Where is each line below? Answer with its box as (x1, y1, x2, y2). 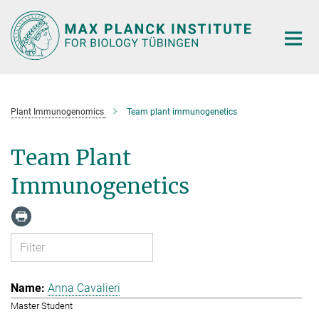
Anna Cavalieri (48, 281, 120, 295)
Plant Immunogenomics (11, 106, 104, 117)
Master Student (11, 300, 73, 311)
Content (4, 26, 43, 39)
